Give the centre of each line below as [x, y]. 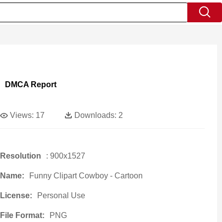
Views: [22, 115]
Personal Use [61, 195]
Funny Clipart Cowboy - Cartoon [86, 176]
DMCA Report [30, 84]
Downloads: [95, 115]
